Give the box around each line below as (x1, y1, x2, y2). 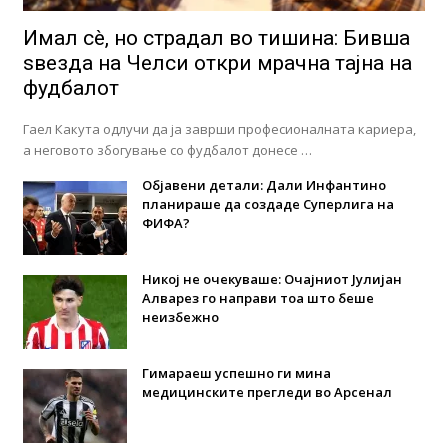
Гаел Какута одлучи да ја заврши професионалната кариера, (22, 119, 416, 138)
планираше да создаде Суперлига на (141, 194, 394, 213)
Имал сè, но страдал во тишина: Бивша (22, 25, 410, 50)
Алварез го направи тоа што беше (141, 288, 374, 307)
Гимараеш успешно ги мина (141, 363, 331, 382)
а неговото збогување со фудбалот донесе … (22, 140, 312, 159)
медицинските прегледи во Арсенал (141, 382, 392, 401)
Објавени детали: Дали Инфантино (141, 175, 386, 194)
